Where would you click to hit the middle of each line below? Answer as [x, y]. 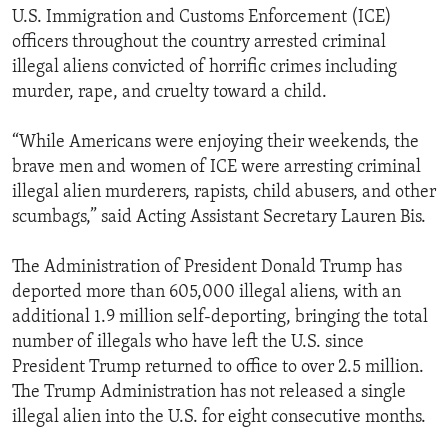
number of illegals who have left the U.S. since [188, 343]
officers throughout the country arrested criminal [199, 43]
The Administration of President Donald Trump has [207, 268]
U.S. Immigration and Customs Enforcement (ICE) [202, 18]
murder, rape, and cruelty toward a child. [169, 93]
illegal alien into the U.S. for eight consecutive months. [219, 418]
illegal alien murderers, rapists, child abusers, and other [224, 193]
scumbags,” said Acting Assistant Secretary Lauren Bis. [219, 218]
